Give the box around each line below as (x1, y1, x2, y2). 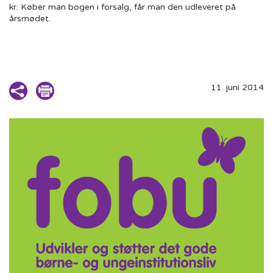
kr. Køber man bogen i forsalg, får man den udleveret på (9, 2, 236, 13)
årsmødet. (9, 13, 51, 24)
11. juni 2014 (211, 82, 264, 93)
